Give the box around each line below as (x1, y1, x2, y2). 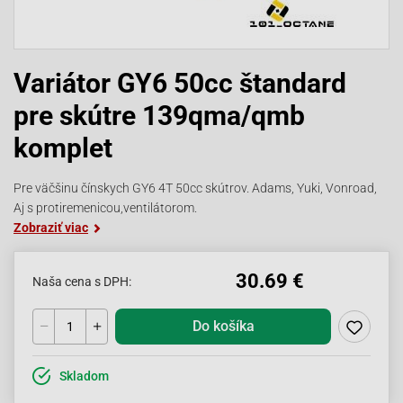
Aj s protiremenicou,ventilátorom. (13, 201, 197, 215)
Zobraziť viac (13, 220, 88, 235)
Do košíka (192, 318, 255, 335)
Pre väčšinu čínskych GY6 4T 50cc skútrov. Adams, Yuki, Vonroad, (13, 181, 377, 195)
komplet (13, 132, 112, 164)
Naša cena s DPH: (32, 274, 131, 289)
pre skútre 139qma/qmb (13, 100, 305, 131)
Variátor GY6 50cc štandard (13, 67, 346, 99)
